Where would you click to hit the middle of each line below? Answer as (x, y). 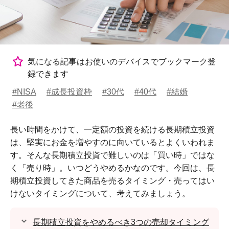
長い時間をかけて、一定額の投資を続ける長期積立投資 (112, 129)
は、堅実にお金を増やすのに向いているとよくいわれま (112, 142)
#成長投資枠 (69, 91)
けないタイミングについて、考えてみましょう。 (100, 193)
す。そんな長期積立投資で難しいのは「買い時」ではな (112, 155)
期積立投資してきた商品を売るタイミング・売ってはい (112, 180)
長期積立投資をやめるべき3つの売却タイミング (121, 222)
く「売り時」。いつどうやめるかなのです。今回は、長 (112, 168)
